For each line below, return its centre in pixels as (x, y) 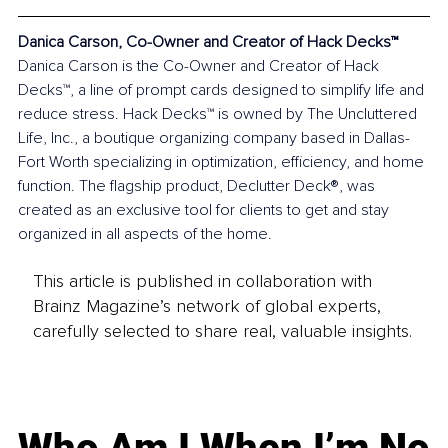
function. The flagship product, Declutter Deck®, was (198, 186)
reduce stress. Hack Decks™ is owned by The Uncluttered (219, 114)
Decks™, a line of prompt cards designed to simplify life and (223, 90)
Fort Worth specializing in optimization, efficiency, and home (223, 162)
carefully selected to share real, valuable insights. (222, 330)
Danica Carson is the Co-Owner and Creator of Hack (200, 66)
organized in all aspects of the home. (145, 234)
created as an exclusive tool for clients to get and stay (205, 210)
